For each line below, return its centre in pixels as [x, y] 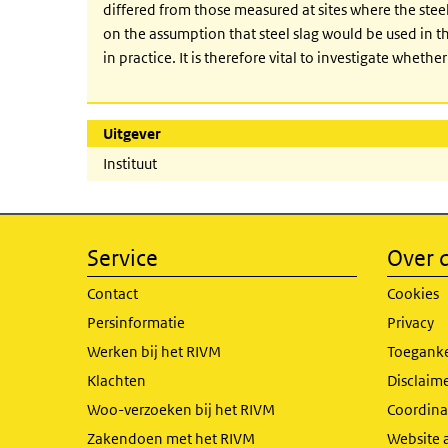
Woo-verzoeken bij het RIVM [181, 409]
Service [122, 258]
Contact [112, 293]
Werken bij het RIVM [154, 351]
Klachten [116, 380]
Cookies [413, 293]
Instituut [130, 163]
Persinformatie [136, 322]
